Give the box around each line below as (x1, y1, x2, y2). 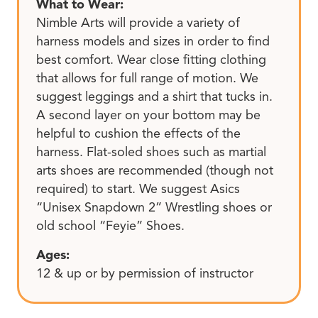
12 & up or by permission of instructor (36, 265, 253, 282)
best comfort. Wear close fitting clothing (36, 51, 266, 67)
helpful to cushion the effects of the (36, 125, 241, 141)
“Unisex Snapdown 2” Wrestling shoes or (36, 199, 272, 215)
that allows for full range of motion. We (36, 70, 258, 86)
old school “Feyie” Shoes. (36, 217, 185, 234)
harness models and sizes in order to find (36, 33, 270, 49)
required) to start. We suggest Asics (36, 180, 240, 197)
